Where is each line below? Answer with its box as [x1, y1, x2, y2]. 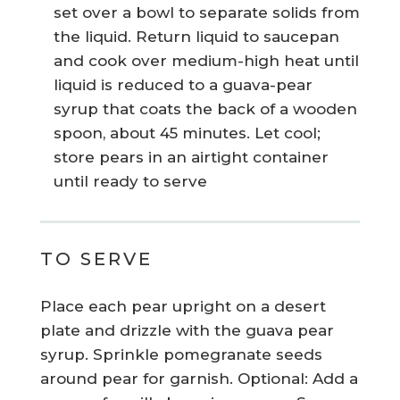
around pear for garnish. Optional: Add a [39, 370, 358, 388]
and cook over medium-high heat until [53, 52, 359, 71]
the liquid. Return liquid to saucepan [53, 28, 339, 46]
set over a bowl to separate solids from [53, 4, 360, 22]
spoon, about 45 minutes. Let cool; [53, 124, 321, 143]
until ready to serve [53, 172, 207, 191]
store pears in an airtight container [53, 148, 329, 167]
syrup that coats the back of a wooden [53, 100, 357, 119]
